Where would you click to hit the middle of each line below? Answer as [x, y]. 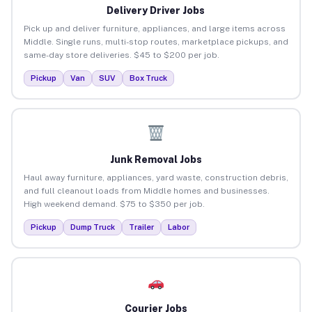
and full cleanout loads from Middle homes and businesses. [146, 190]
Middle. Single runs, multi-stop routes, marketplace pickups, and [156, 41]
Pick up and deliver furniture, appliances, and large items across [154, 28]
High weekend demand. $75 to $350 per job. [114, 204]
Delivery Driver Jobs [156, 10]
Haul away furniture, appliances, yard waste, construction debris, [156, 177]
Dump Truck [92, 227]
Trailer [141, 227]
